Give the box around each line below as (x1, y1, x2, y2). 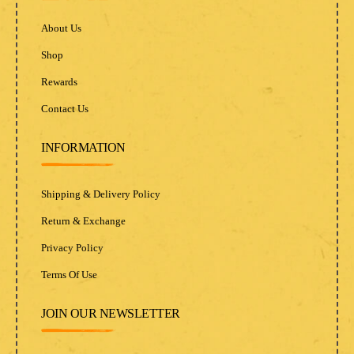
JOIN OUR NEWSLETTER (41, 307, 180, 321)
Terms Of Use (41, 269, 97, 281)
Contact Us (41, 103, 88, 115)
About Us (41, 22, 81, 35)
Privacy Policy (41, 242, 104, 254)
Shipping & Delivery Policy (41, 188, 160, 201)
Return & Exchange (41, 215, 126, 228)
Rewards (41, 76, 77, 88)
